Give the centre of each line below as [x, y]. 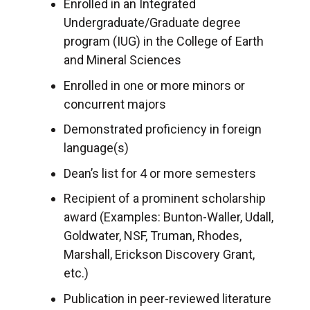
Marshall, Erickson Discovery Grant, [159, 255]
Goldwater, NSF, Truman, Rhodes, [153, 236]
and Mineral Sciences [122, 60]
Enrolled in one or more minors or [154, 85]
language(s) [96, 148]
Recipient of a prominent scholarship [165, 199]
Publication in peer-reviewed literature [167, 298]
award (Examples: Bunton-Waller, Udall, [168, 217]
